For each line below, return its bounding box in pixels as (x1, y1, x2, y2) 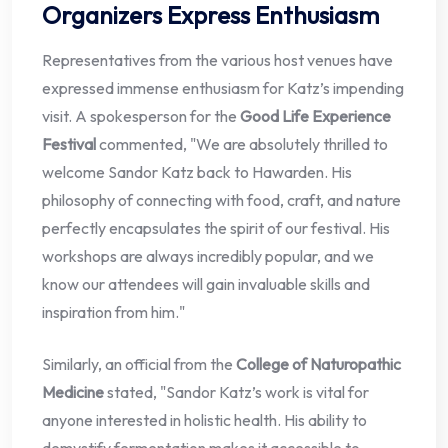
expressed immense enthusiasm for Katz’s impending (42, 78, 404, 99)
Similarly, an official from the (42, 354, 236, 375)
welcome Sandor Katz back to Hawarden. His (42, 162, 352, 183)
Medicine (42, 382, 104, 403)
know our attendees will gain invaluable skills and (42, 274, 370, 295)
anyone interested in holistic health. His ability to (42, 410, 367, 431)
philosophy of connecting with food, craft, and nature (42, 190, 401, 211)
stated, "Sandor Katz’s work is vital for (104, 382, 369, 403)
